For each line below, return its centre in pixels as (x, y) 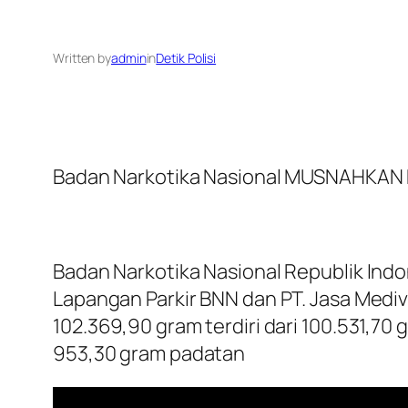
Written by (82, 58)
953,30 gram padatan (149, 354)
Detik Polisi (186, 58)
